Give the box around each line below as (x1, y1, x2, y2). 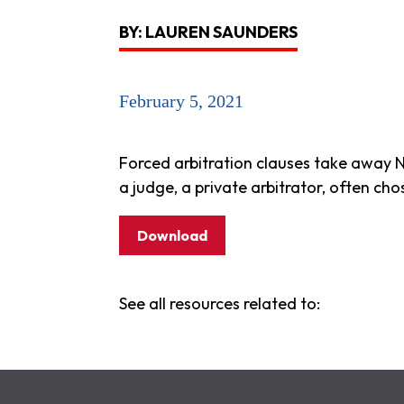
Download (137, 226, 207, 244)
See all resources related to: (119, 293, 320, 314)
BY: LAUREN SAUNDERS (119, 22, 298, 42)
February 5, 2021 (119, 91, 243, 111)
